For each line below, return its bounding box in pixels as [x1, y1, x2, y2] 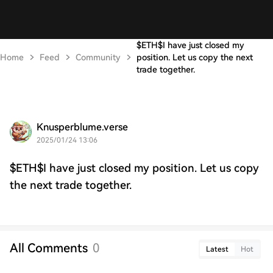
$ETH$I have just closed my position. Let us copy [10, 161, 259, 174]
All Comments [10, 241, 88, 255]
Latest [206, 245, 229, 253]
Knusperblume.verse [37, 121, 128, 133]
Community [76, 52, 121, 62]
